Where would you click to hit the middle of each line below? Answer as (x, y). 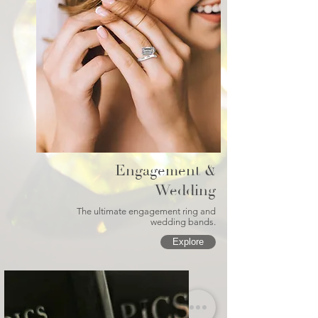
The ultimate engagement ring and (146, 211)
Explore (188, 241)
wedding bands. (183, 221)
